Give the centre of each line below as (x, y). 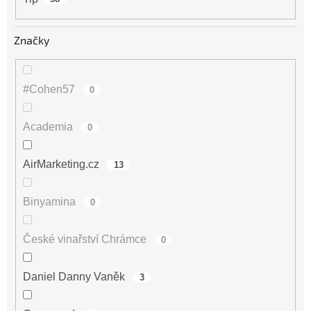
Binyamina (51, 202)
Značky (32, 40)
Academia (49, 127)
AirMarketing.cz (62, 165)
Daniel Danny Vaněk (75, 277)
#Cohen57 (50, 90)
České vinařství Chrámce (86, 239)
